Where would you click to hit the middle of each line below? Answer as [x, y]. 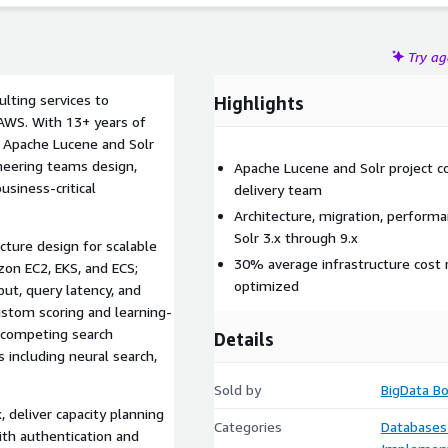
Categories [248, 426]
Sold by [237, 389]
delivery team [278, 189]
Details [244, 339]
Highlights [259, 103]
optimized [266, 285]
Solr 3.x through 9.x [296, 237]
